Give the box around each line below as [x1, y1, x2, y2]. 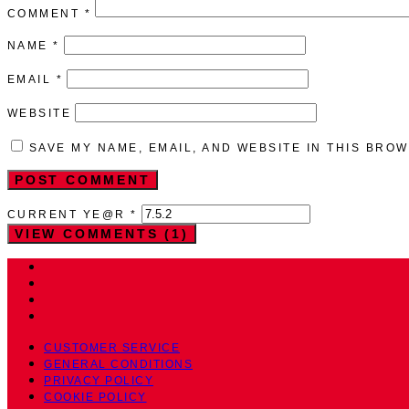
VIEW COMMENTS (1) [15, 225, 189, 241]
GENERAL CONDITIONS [44, 357, 193, 371]
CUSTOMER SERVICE [44, 341, 180, 354]
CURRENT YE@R [7, 207, 131, 221]
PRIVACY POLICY [44, 373, 153, 387]
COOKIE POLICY [44, 390, 147, 404]
